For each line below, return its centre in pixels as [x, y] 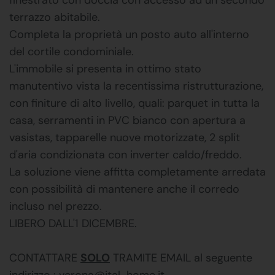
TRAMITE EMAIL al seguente [181, 258]
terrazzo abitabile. [55, 17]
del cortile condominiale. [72, 51]
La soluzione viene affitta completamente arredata [137, 172]
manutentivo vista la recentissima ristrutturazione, [136, 86]
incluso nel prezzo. [56, 206]
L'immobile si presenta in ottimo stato [105, 68]
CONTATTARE [45, 258]
